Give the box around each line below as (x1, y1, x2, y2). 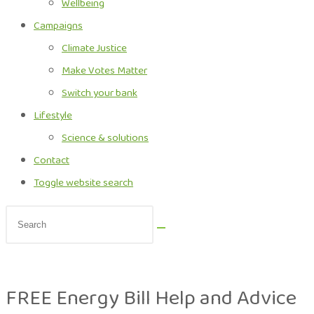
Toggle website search (34, 175, 133, 191)
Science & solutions (62, 130, 149, 146)
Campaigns (34, 18, 83, 34)
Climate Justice (62, 40, 127, 57)
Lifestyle (34, 107, 72, 124)
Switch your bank (62, 85, 137, 102)
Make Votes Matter (62, 62, 147, 79)
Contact (34, 152, 69, 169)
